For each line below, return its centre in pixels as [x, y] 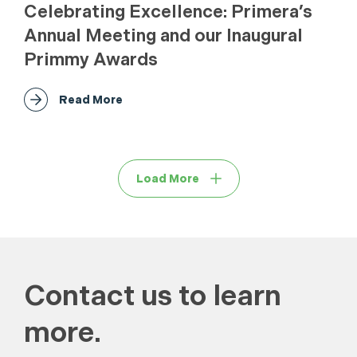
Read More [91, 100]
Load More [167, 178]
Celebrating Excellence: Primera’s [168, 12]
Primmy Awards [91, 59]
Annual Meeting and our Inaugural [163, 35]
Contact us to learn [153, 296]
